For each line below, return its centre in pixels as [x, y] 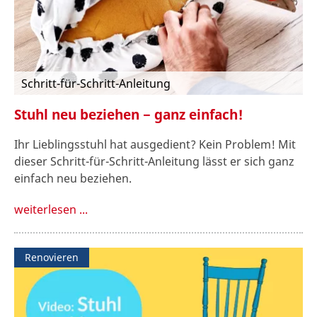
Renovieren [52, 258]
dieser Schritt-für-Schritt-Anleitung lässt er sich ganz [154, 162]
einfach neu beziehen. [73, 179]
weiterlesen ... [51, 210]
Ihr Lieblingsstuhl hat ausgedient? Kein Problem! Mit [155, 145]
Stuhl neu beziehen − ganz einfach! [129, 114]
